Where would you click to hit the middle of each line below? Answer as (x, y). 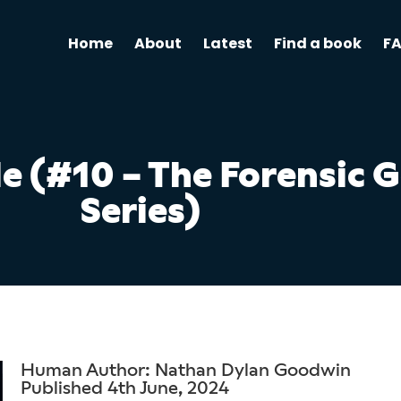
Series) (140, 210)
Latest (227, 43)
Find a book (317, 43)
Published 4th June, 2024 (124, 388)
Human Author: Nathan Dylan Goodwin (185, 370)
